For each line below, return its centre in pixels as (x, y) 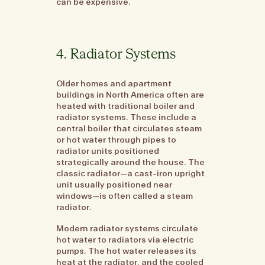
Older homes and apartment (114, 84)
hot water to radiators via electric (125, 239)
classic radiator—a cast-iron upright (131, 174)
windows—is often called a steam (125, 196)
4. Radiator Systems (116, 55)
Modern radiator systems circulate (127, 228)
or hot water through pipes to (117, 140)
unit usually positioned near (114, 185)
